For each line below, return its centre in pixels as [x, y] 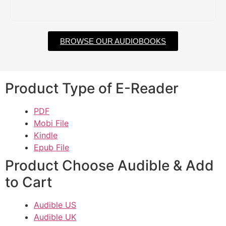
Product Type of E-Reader [92, 89]
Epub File [51, 148]
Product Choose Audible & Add [109, 166]
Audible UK [55, 217]
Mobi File [51, 123]
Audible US [55, 205]
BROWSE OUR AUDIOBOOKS [113, 41]
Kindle [46, 135]
